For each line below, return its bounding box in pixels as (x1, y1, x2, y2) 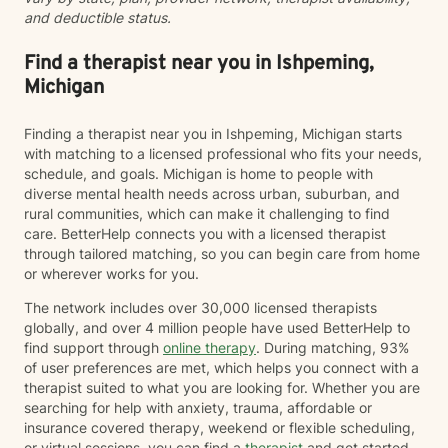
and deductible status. (24, 9, 171, 26)
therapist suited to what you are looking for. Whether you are (24, 379, 420, 396)
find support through (24, 339, 163, 356)
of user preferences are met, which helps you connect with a (24, 359, 419, 376)
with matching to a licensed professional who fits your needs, (24, 145, 422, 162)
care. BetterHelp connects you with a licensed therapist (24, 225, 386, 242)
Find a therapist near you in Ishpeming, (24, 51, 374, 77)
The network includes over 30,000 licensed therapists (24, 299, 377, 316)
